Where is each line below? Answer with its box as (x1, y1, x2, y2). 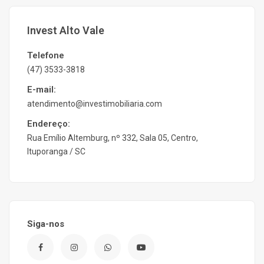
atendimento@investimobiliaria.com (27, 99, 162, 108)
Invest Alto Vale (27, 24, 104, 37)
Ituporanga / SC (27, 147, 85, 156)
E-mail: (27, 84, 56, 95)
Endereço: (27, 118, 70, 129)
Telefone (27, 50, 64, 61)
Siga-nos (27, 219, 64, 229)
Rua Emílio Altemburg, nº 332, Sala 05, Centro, (27, 133, 198, 143)
